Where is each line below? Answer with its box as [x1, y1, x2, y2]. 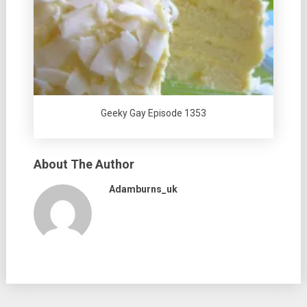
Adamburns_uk [108, 184, 177, 195]
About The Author [33, 157, 134, 172]
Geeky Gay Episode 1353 [100, 108, 206, 119]
